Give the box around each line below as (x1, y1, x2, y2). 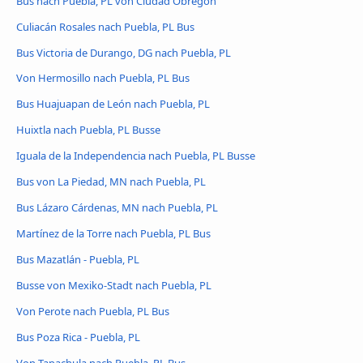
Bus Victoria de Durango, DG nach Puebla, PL (16, 45, 231, 60)
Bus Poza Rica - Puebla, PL (16, 330, 140, 345)
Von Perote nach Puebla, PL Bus (16, 304, 169, 319)
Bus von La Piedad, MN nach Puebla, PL (16, 174, 206, 190)
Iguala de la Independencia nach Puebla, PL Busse (16, 148, 255, 164)
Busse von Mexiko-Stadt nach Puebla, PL (16, 278, 211, 293)
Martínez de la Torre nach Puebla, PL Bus (16, 226, 211, 241)
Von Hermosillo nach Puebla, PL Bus (16, 70, 190, 86)
